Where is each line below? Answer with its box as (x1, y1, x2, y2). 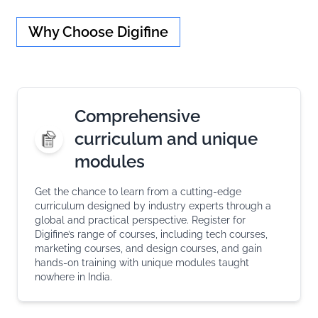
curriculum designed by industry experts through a (35, 200, 271, 212)
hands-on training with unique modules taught (35, 257, 249, 269)
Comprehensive (75, 106, 200, 127)
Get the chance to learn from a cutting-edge (35, 186, 241, 198)
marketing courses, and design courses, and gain (35, 243, 262, 255)
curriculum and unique (75, 128, 258, 150)
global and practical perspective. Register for (35, 214, 246, 226)
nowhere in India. (35, 271, 112, 283)
